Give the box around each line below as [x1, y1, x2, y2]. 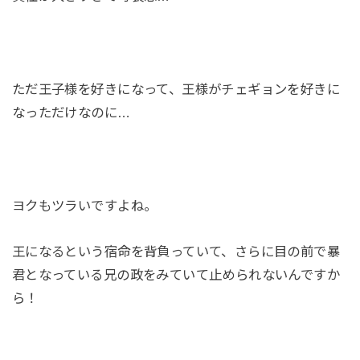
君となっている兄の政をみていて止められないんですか [11, 268, 341, 283]
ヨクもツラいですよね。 [11, 198, 157, 213]
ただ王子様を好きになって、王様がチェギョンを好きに [11, 82, 341, 96]
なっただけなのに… [11, 105, 131, 120]
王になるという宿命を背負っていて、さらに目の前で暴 [11, 244, 341, 260]
